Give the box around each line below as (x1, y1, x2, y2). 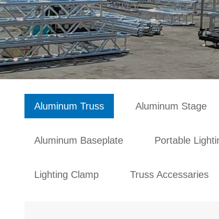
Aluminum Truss (34, 101, 104, 111)
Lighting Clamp (34, 169, 99, 180)
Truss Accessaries (130, 169, 209, 180)
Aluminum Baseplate (34, 135, 123, 146)
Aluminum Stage (135, 101, 207, 111)
